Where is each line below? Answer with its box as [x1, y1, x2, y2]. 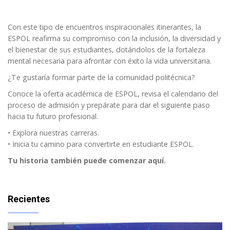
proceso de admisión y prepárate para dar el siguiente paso [8, 100, 210, 110]
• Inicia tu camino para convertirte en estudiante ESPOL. [8, 139, 194, 149]
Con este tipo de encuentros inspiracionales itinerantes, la [8, 22, 201, 32]
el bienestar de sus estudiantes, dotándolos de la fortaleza [8, 44, 205, 54]
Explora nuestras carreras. [10, 127, 99, 138]
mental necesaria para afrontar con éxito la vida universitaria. [8, 55, 214, 66]
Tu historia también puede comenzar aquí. [8, 155, 166, 165]
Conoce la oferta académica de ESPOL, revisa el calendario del [8, 88, 218, 99]
